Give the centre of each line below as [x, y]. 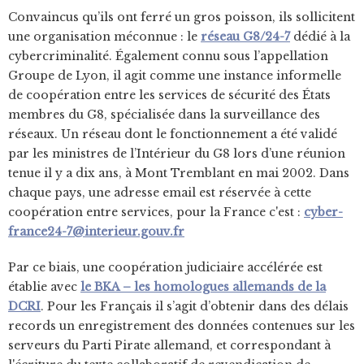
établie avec [44, 287]
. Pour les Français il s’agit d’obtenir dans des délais [195, 306]
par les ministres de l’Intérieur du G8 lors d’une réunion [177, 154]
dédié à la [320, 37]
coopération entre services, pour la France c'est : [156, 212]
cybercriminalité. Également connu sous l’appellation [168, 56]
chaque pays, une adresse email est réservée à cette [160, 193]
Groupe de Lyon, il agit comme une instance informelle [175, 76]
